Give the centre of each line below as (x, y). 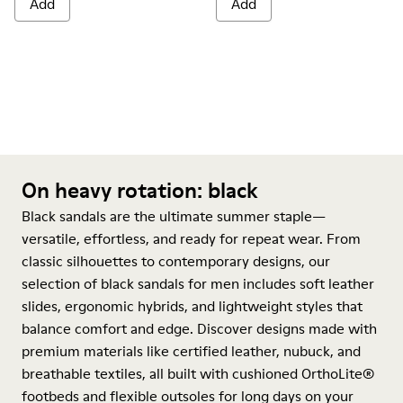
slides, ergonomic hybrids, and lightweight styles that (192, 306)
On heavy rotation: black (140, 190)
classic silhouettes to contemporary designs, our (176, 261)
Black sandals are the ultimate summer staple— (174, 216)
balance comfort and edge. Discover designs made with (199, 328)
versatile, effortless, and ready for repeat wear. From (191, 238)
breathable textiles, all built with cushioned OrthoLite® (198, 373)
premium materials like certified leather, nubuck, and (191, 351)
